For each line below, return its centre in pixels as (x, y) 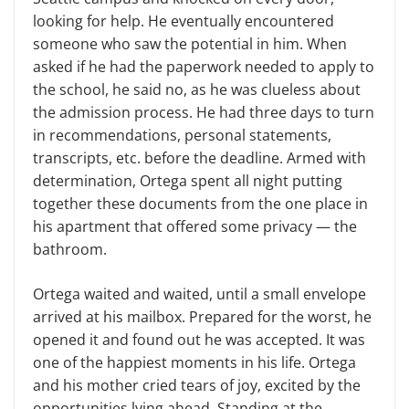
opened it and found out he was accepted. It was (199, 340)
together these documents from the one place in (200, 204)
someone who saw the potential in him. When (190, 44)
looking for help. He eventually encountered (184, 21)
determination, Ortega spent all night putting (188, 181)
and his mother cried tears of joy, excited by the (197, 386)
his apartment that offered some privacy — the (195, 227)
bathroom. (70, 250)
